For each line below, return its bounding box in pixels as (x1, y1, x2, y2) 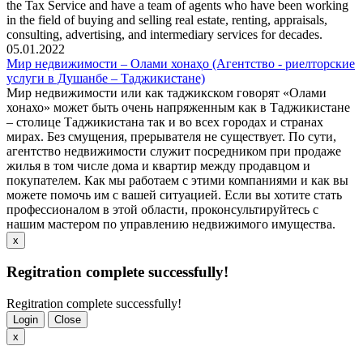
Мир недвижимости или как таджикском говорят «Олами (6, 85, 327, 100)
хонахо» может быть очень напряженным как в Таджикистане (6, 100, 350, 114)
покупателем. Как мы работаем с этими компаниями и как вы (6, 173, 348, 187)
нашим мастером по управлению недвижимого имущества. (6, 216, 335, 231)
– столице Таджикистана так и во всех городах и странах (6, 114, 323, 129)
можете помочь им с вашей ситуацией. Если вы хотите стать (6, 187, 342, 202)
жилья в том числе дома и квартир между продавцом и (6, 158, 310, 173)
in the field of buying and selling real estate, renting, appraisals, (6, 12, 327, 27)
